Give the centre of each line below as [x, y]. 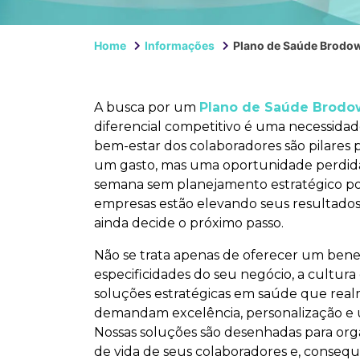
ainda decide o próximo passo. [189, 223]
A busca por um [147, 107]
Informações [180, 45]
